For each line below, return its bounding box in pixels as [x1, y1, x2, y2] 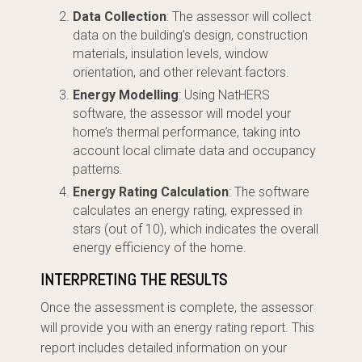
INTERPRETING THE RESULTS [40, 269, 227, 290]
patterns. [73, 162, 123, 177]
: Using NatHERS [179, 87, 270, 103]
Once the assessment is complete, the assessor [40, 300, 314, 315]
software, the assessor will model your [73, 106, 291, 121]
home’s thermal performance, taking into [73, 124, 301, 140]
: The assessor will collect [166, 9, 311, 24]
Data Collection [73, 9, 166, 24]
